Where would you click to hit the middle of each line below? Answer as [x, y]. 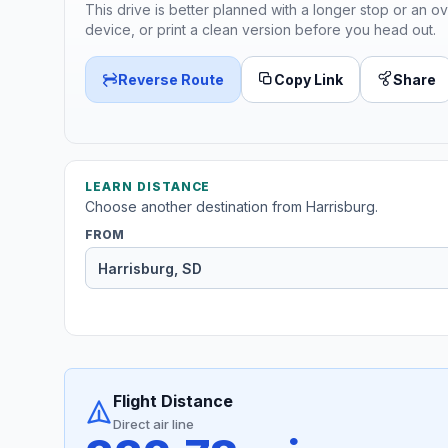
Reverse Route [171, 79]
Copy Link [308, 79]
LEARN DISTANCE [148, 187]
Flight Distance [173, 401]
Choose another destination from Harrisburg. [231, 207]
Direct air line [153, 424]
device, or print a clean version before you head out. [260, 29]
